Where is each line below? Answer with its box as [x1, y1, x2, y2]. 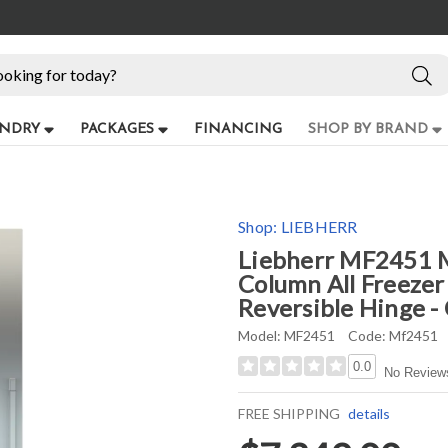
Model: [238, 326, 281, 344]
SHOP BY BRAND [307, 121, 428, 137]
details [344, 404, 390, 422]
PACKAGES [79, 121, 154, 137]
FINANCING [193, 121, 282, 137]
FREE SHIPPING [238, 404, 340, 422]
